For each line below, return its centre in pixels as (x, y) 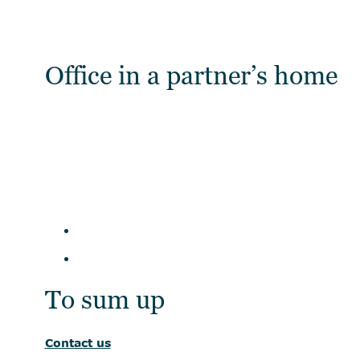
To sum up (104, 300)
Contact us (78, 342)
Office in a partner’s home (191, 76)
